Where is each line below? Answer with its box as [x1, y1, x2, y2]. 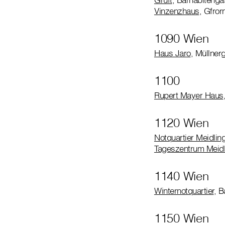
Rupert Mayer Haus [154, 89, 223, 100]
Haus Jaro [154, 47, 191, 58]
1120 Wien [154, 115, 209, 130]
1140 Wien [154, 168, 209, 183]
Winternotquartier [154, 185, 214, 196]
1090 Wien [154, 30, 209, 46]
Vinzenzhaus [154, 5, 199, 16]
